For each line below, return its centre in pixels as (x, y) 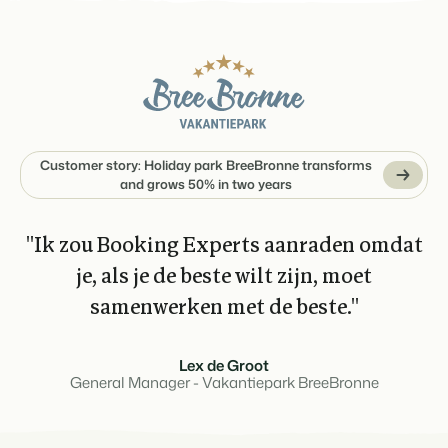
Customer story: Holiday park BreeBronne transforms (206, 165)
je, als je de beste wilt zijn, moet (224, 278)
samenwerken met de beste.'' (224, 309)
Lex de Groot (224, 366)
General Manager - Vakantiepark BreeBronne (224, 383)
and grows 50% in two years (206, 184)
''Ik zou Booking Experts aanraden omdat (224, 247)
